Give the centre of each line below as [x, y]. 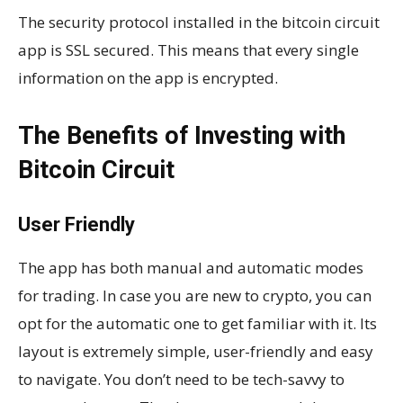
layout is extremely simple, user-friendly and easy [196, 351]
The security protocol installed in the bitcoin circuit [199, 22]
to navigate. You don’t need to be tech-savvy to [181, 379]
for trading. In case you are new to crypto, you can [195, 295]
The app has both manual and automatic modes [191, 267]
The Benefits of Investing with [182, 135]
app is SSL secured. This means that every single [188, 49]
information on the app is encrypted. [148, 77]
